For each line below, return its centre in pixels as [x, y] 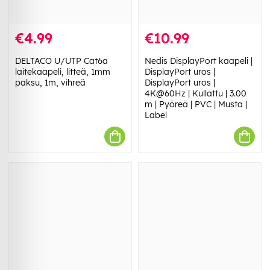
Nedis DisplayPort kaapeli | [199, 61]
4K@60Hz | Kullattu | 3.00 [196, 94]
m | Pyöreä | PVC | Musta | [196, 105]
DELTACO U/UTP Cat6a [61, 61]
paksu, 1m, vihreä [50, 83]
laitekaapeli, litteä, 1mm [63, 72]
